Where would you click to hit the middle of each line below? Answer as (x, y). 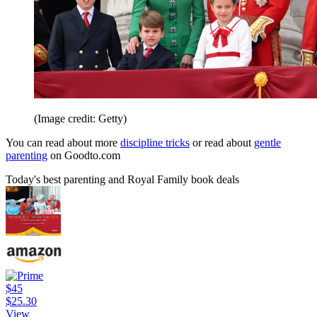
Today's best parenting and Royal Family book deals (122, 179)
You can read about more (63, 142)
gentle (267, 142)
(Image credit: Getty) (80, 118)
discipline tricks (155, 142)
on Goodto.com (84, 155)
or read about (222, 142)
